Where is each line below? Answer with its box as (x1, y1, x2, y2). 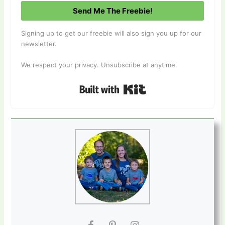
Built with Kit (146, 82, 188, 91)
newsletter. (21, 40, 57, 48)
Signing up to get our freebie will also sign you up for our (21, 29, 202, 38)
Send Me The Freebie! (72, 6, 153, 16)
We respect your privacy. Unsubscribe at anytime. (21, 61, 178, 69)
